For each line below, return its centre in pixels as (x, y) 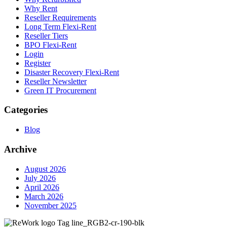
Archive (20, 149)
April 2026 (42, 187)
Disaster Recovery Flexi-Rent (72, 72)
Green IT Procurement (60, 90)
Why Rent (41, 8)
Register (37, 63)
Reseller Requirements (60, 17)
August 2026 (45, 169)
